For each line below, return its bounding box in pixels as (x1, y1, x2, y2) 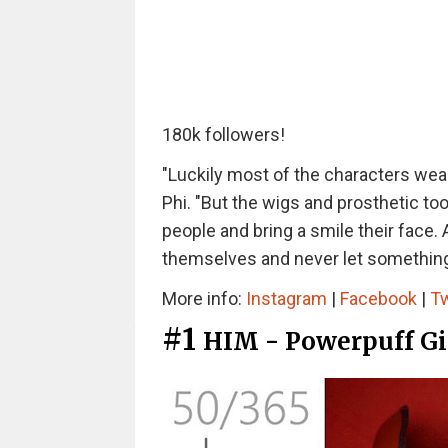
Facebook (339, 288, 417, 309)
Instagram (245, 288, 327, 309)
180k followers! (161, 124, 285, 145)
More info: (161, 288, 246, 309)
